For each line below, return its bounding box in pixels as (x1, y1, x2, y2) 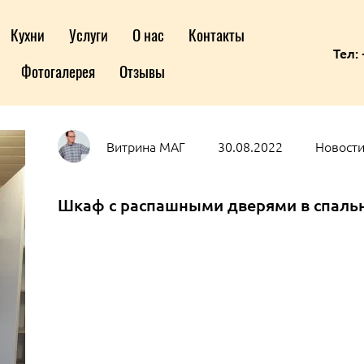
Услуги (69, 23, 108, 45)
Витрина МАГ (106, 136, 185, 155)
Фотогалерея (20, 59, 95, 82)
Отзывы (119, 59, 165, 82)
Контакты (188, 23, 245, 45)
